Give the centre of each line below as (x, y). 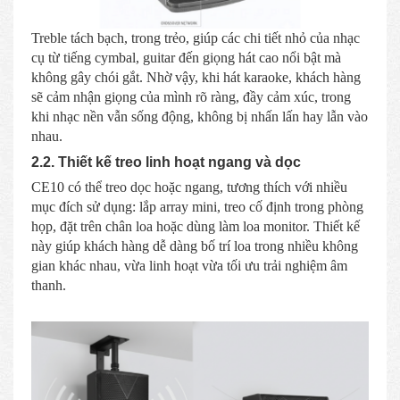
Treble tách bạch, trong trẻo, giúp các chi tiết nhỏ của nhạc (196, 37)
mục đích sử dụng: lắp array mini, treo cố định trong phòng (197, 206)
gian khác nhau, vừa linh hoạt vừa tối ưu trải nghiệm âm (189, 265)
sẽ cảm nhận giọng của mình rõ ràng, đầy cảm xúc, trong (191, 96)
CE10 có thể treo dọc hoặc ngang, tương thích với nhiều (189, 187)
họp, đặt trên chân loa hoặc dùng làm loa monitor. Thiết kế (196, 226)
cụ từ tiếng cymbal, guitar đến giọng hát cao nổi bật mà (186, 57)
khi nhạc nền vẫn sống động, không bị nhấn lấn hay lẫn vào (200, 116)
